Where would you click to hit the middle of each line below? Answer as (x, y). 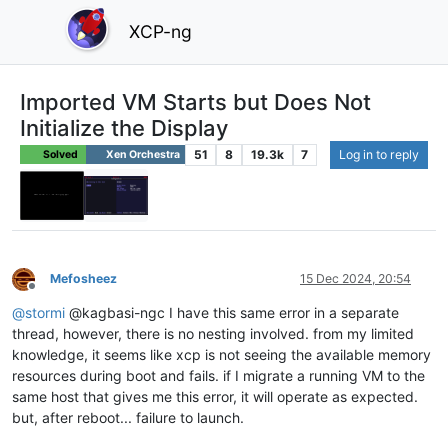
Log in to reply (379, 154)
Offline (49, 293)
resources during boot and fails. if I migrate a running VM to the (218, 376)
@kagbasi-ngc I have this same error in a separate (232, 313)
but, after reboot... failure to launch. (128, 418)
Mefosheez (83, 279)
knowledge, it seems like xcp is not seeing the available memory (221, 355)
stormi (45, 313)
